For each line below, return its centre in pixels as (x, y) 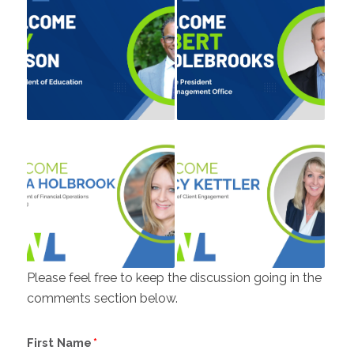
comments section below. (102, 298)
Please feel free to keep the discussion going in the (174, 277)
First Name (59, 342)
